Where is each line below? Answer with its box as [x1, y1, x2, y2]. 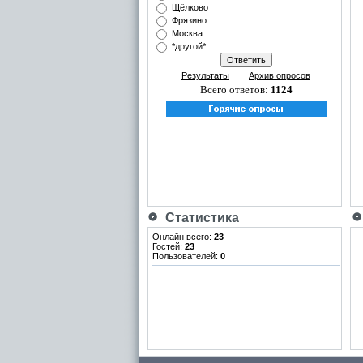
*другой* [172, 41, 206, 51]
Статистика [159, 211, 239, 224]
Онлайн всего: [152, 232, 214, 241]
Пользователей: [152, 251, 220, 261]
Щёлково [172, 2, 208, 12]
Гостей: [152, 241, 185, 251]
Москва [172, 28, 203, 38]
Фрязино [172, 15, 207, 25]
